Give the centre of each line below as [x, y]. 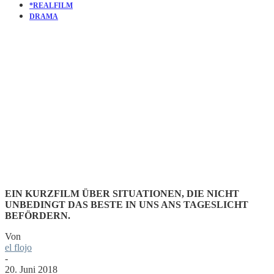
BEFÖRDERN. [38, 215]
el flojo [18, 247]
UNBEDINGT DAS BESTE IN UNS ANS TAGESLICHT [127, 204]
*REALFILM [51, 6]
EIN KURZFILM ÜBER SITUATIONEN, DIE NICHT [122, 193]
